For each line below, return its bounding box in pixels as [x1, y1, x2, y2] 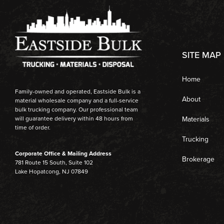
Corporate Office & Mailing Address [15, 149, 111, 158]
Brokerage [181, 153, 214, 164]
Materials [181, 113, 209, 124]
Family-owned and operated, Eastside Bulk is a [15, 86, 140, 96]
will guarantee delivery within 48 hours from [15, 113, 133, 123]
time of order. [15, 122, 50, 132]
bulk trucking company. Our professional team [15, 104, 138, 114]
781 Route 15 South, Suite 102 [15, 158, 93, 167]
